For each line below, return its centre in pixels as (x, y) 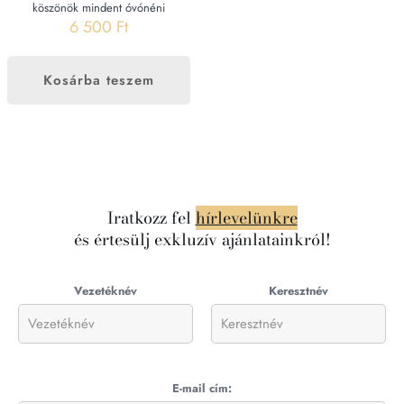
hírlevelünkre (246, 218)
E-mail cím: (202, 389)
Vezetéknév (106, 291)
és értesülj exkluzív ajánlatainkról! (202, 240)
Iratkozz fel (151, 218)
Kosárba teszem (99, 81)
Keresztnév (298, 291)
